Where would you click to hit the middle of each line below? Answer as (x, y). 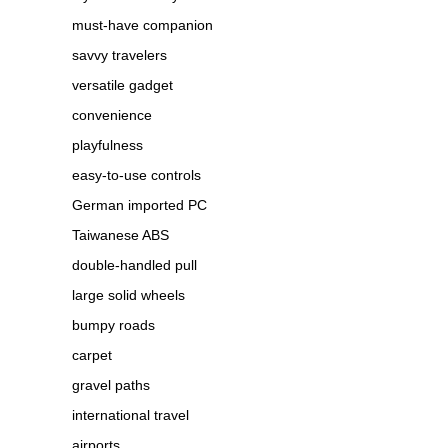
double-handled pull (134, 265)
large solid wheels (128, 295)
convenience (112, 115)
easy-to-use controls (136, 175)
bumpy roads (113, 325)
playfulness (107, 145)
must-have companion (142, 25)
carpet (92, 355)
